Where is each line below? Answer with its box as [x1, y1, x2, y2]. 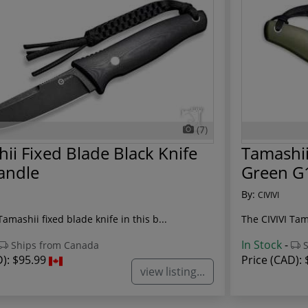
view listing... [140, 263, 205, 279]
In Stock [241, 237, 282, 253]
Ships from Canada [8, 239, 99, 252]
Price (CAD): [241, 252, 305, 268]
